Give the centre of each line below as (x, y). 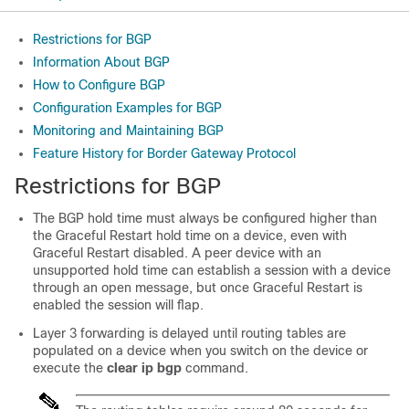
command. (217, 368)
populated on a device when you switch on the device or (200, 351)
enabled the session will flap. (118, 305)
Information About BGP (101, 62)
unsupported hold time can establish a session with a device (212, 270)
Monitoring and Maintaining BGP (128, 131)
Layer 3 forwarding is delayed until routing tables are (189, 333)
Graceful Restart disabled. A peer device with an (177, 253)
